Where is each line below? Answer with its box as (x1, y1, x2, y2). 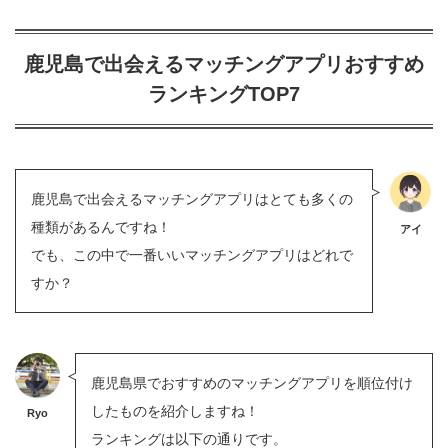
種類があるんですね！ (31, 218, 171, 235)
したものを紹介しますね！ (91, 402, 259, 419)
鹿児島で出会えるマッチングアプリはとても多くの (31, 190, 353, 207)
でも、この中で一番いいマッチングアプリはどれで (31, 246, 353, 263)
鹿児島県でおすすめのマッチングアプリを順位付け (91, 374, 413, 391)
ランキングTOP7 (148, 82, 300, 105)
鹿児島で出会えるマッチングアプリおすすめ (24, 52, 424, 75)
